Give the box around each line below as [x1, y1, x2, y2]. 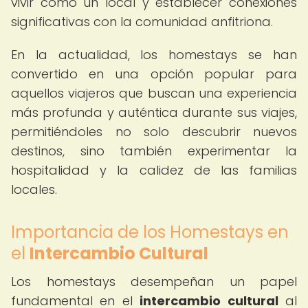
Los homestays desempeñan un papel [11, 273, 297, 290]
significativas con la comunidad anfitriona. [11, 13, 273, 30]
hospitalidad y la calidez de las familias [11, 162, 297, 179]
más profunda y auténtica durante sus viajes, [11, 104, 297, 121]
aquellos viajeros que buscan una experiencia [11, 85, 297, 102]
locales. [11, 181, 57, 198]
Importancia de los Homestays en [11, 221, 289, 243]
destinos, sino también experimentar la [11, 142, 297, 159]
